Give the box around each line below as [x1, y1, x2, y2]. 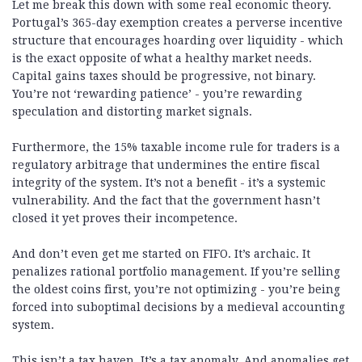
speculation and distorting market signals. [12, 105, 252, 119]
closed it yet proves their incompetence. [12, 212, 238, 225]
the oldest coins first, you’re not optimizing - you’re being [12, 283, 340, 297]
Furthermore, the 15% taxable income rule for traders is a [12, 141, 340, 154]
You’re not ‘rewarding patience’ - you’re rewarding [12, 87, 302, 101]
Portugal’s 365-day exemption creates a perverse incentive [12, 16, 343, 30]
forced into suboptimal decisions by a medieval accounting [12, 301, 345, 314]
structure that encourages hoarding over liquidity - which [12, 34, 343, 48]
